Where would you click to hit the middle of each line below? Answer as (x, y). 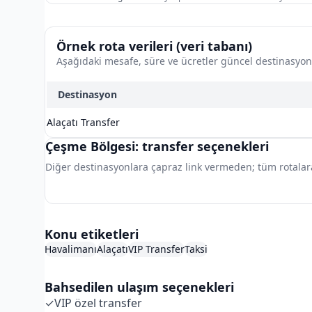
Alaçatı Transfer (83, 122)
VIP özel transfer (98, 303)
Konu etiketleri (92, 234)
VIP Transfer (156, 249)
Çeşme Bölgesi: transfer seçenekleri (157, 146)
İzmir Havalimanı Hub (122, 194)
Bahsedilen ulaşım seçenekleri (139, 287)
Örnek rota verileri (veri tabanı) (154, 46)
